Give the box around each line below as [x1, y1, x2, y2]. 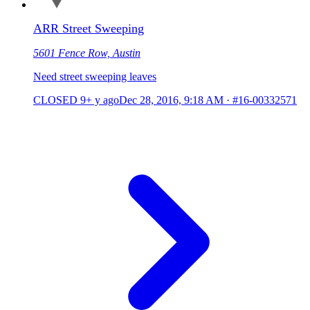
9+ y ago [80, 93, 119, 106]
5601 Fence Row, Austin [33, 46, 140, 59]
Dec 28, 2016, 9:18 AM [119, 93, 224, 106]
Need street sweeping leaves [33, 70, 156, 82]
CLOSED [33, 93, 77, 106]
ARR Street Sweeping [33, 21, 144, 35]
